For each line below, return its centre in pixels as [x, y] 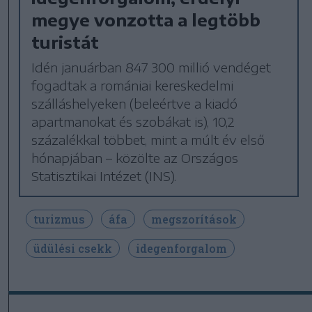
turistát [65, 41]
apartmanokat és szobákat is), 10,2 [133, 121]
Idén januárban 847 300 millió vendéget [151, 67]
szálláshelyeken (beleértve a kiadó [135, 103]
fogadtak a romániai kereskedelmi [133, 85]
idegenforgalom [181, 248]
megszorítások [194, 219]
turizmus [59, 219]
